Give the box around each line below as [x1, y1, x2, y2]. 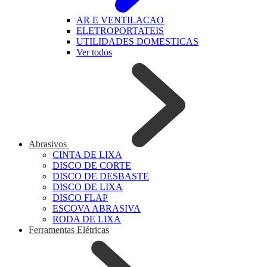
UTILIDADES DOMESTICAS [76, 36, 198, 46]
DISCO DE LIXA [52, 182, 123, 192]
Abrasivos [29, 139, 69, 149]
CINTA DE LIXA [52, 150, 122, 160]
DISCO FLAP [52, 193, 108, 203]
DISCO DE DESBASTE [52, 171, 149, 181]
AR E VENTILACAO [76, 15, 164, 25]
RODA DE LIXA [52, 214, 121, 224]
